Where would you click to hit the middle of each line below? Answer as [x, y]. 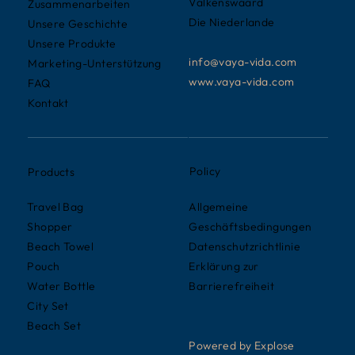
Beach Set [54, 326]
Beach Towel [61, 247]
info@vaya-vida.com [243, 61]
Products [51, 172]
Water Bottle [61, 286]
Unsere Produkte [72, 44]
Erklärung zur [224, 266]
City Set [48, 306]
